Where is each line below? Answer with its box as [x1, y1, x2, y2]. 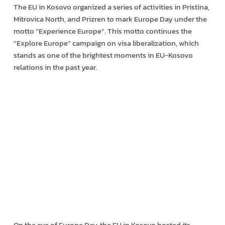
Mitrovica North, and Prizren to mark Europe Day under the [13, 13, 207, 25]
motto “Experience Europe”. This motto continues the [13, 25, 192, 37]
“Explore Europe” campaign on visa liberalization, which [13, 37, 199, 49]
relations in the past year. [13, 61, 97, 73]
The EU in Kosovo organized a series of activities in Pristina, [13, 1, 209, 13]
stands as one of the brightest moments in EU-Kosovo [13, 49, 193, 61]
